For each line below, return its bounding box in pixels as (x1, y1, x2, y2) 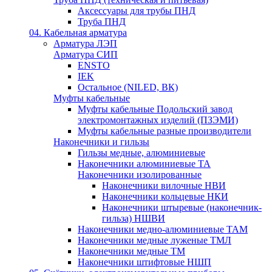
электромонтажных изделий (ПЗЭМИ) (78, 114, 238, 125)
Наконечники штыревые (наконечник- (102, 202, 262, 212)
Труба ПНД (78, 16, 126, 27)
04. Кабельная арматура (29, 27, 127, 38)
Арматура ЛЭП (53, 38, 117, 49)
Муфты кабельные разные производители (78, 125, 251, 136)
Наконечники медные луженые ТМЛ (78, 234, 231, 245)
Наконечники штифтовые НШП (78, 256, 211, 267)
